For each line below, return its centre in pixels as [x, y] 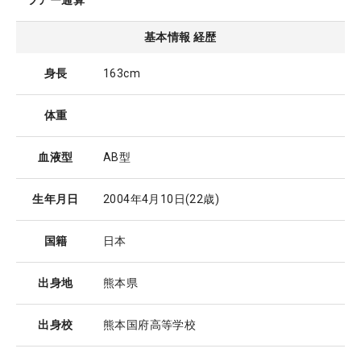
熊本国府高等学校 [150, 325]
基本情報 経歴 [180, 37]
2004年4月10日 [145, 199]
